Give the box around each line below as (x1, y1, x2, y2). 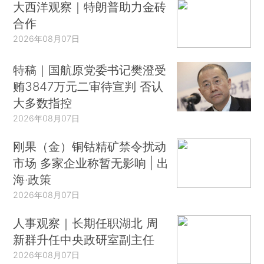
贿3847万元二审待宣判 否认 (13, 79, 164, 94)
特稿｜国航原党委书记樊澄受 (13, 62, 167, 78)
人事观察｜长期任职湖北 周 (13, 215, 159, 230)
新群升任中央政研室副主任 (13, 232, 155, 247)
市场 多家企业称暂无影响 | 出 (13, 155, 169, 170)
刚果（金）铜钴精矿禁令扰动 (13, 138, 167, 154)
